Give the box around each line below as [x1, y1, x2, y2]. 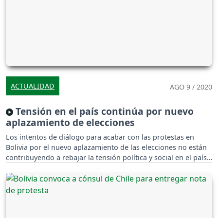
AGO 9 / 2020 [170, 82, 212, 91]
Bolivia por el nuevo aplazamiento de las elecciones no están [6, 142, 207, 152]
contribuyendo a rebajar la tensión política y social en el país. [6, 152, 209, 162]
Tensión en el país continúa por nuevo [13, 104, 194, 118]
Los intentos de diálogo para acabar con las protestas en [6, 132, 194, 142]
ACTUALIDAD [11, 81, 54, 91]
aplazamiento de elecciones [6, 115, 135, 129]
